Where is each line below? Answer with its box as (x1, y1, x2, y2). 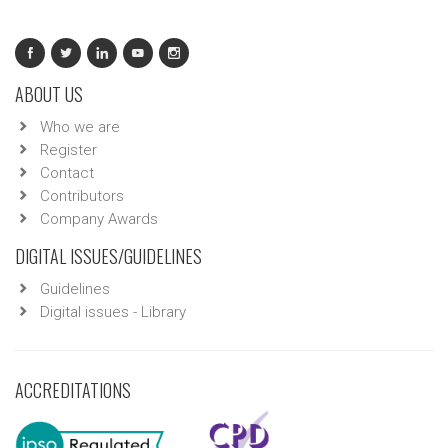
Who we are (40, 118, 120, 136)
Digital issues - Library (40, 303, 186, 321)
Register (40, 141, 97, 159)
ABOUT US (15, 81, 83, 107)
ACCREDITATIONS (15, 377, 131, 403)
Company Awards (40, 210, 158, 228)
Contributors (40, 187, 124, 205)
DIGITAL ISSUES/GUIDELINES (15, 243, 202, 269)
